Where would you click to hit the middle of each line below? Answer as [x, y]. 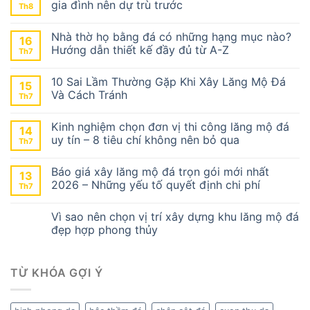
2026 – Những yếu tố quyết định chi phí [156, 184]
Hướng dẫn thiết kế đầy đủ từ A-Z [140, 49]
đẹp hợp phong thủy [106, 229]
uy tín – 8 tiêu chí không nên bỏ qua [145, 139]
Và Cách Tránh [89, 94]
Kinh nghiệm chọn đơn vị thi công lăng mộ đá [170, 126]
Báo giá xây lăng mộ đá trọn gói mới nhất [160, 171]
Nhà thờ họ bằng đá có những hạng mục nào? [171, 36]
